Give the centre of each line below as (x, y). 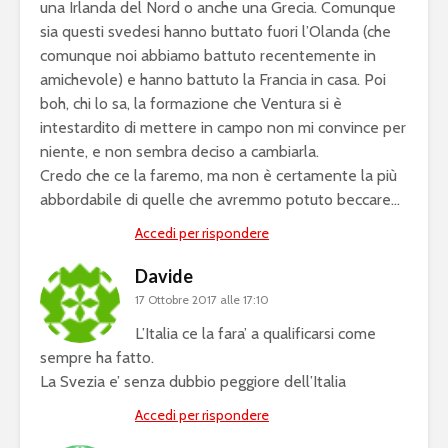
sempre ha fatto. (97, 358)
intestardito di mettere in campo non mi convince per (223, 128)
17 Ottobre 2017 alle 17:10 (202, 300)
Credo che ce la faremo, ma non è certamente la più (218, 176)
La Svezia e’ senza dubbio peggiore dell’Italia (193, 382)
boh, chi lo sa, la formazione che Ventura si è (191, 104)
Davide (164, 276)
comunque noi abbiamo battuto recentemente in (208, 56)
